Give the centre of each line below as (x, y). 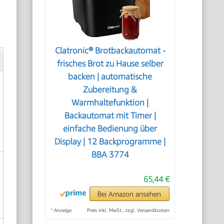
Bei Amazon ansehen (129, 194)
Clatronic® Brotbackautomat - (110, 50)
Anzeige (62, 210)
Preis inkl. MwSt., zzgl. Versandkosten (128, 210)
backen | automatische (110, 76)
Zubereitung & (110, 89)
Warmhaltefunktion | (110, 102)
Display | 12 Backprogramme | (110, 141)
